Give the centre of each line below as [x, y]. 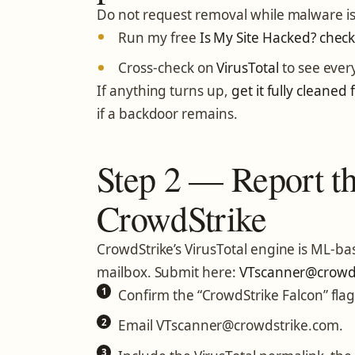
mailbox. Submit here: [168, 272]
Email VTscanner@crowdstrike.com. [231, 326]
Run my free [159, 37]
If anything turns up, [164, 91]
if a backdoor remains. [167, 114]
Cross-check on [168, 68]
